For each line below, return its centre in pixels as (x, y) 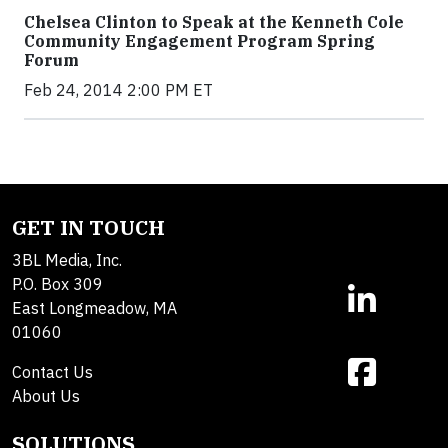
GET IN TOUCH (88, 227)
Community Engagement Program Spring (199, 40)
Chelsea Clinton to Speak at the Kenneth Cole (214, 21)
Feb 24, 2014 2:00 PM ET (118, 89)
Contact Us (52, 371)
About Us (46, 395)
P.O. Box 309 (57, 283)
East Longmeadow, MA (94, 307)
